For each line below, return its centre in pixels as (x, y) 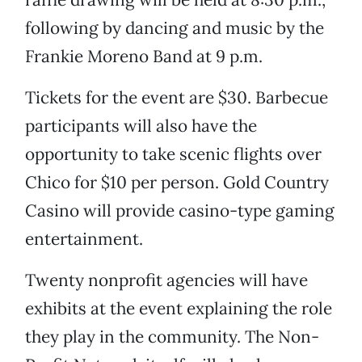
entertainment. (84, 239)
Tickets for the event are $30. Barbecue (177, 98)
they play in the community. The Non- (172, 337)
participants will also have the (141, 126)
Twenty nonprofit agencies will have (166, 280)
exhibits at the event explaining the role (179, 309)
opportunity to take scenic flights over (173, 154)
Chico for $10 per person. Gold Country (177, 183)
